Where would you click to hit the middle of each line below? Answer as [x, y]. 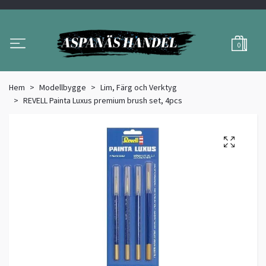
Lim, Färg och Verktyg [139, 88]
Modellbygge [63, 88]
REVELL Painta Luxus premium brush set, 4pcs [103, 101]
